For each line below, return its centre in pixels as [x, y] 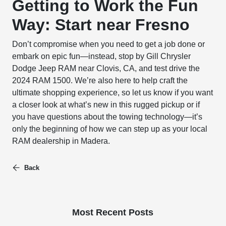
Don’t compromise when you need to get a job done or [109, 44]
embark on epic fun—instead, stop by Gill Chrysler [102, 56]
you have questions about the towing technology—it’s [107, 117]
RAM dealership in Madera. [61, 141]
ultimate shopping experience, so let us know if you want [113, 93]
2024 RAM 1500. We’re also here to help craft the [100, 80]
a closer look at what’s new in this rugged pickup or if [106, 105]
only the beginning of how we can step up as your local [110, 129]
